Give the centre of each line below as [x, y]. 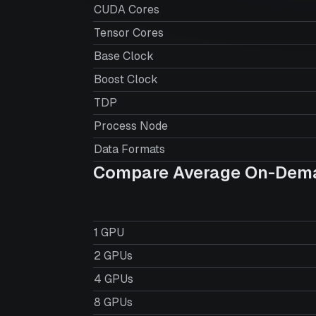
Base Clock [124, 56]
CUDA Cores [127, 10]
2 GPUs [113, 256]
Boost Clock [126, 79]
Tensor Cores [129, 33]
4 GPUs [114, 279]
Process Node [131, 126]
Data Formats [129, 149]
